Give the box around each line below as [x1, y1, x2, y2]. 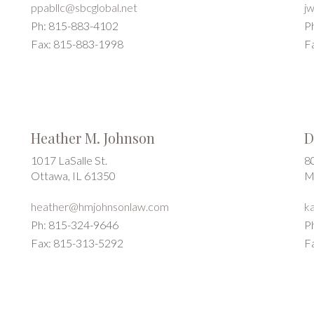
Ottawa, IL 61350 [31, 169, 116, 182]
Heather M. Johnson [31, 128, 155, 147]
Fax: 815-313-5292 [31, 236, 123, 250]
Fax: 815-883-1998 [31, 37, 123, 50]
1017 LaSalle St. [31, 153, 107, 167]
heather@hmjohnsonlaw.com [31, 200, 169, 213]
